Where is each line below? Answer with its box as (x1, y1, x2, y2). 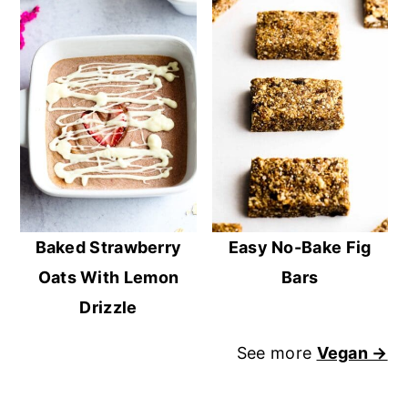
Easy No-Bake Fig (228, 238, 372, 258)
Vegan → (316, 343, 388, 363)
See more (236, 343, 317, 363)
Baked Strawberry (35, 238, 182, 258)
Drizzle (79, 298, 138, 318)
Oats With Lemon (37, 268, 179, 288)
